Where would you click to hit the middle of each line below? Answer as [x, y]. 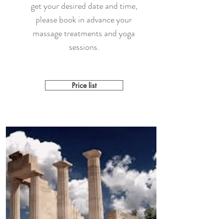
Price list [84, 85]
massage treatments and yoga [84, 33]
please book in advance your [84, 20]
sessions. [84, 47]
